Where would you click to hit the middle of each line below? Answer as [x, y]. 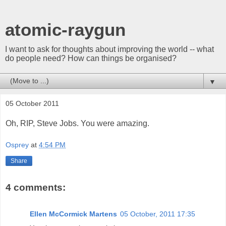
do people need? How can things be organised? [91, 58]
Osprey [17, 145]
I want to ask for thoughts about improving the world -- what [109, 49]
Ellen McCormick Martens [73, 214]
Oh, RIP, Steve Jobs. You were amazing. [77, 123]
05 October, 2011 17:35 [158, 214]
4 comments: [36, 188]
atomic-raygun [65, 30]
